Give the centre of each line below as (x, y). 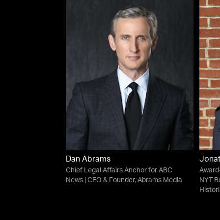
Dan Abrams (88, 160)
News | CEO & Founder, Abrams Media (124, 180)
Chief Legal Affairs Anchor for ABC (119, 171)
